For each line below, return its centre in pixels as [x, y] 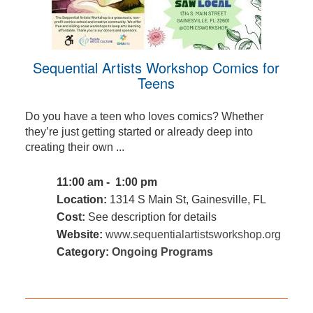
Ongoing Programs [162, 252]
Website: [79, 235]
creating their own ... [74, 147]
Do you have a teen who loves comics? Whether [144, 117]
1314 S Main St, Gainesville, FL [186, 200]
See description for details [151, 217]
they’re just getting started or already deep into [139, 132]
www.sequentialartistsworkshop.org [193, 235]
